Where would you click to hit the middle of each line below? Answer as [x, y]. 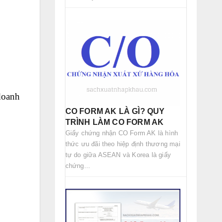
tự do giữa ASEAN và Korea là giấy [118, 155]
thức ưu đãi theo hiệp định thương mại [123, 144]
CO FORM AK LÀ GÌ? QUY [115, 111]
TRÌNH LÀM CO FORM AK [114, 122]
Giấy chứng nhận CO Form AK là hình [122, 133]
